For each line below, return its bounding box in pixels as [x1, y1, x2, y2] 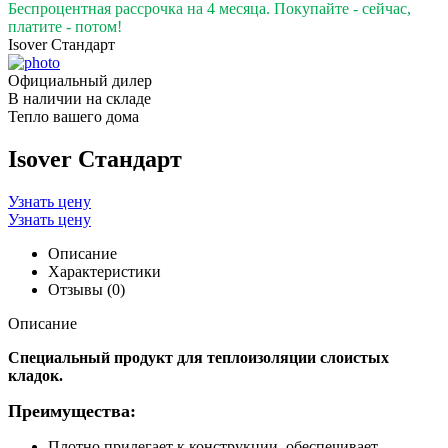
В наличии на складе [8, 90, 151, 107]
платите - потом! [8, 18, 122, 35]
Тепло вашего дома [8, 108, 139, 125]
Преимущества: [8, 400, 136, 421]
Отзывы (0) [48, 280, 125, 298]
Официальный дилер [8, 72, 152, 89]
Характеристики [48, 262, 161, 280]
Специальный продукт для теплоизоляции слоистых [8, 348, 389, 366]
